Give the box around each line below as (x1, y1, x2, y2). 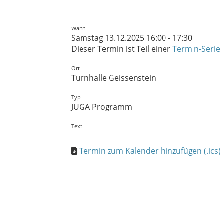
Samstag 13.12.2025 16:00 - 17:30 (71, 32, 192, 43)
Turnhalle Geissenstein (71, 72, 156, 83)
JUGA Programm (71, 101, 132, 112)
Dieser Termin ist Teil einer (71, 43, 172, 54)
